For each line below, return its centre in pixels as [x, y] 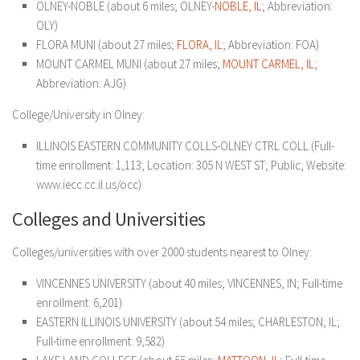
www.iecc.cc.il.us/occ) [89, 184]
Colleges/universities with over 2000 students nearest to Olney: [162, 252]
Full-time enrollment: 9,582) [100, 341]
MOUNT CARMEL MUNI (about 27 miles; [129, 64]
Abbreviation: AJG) [81, 83]
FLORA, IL [200, 45]
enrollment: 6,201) [79, 303]
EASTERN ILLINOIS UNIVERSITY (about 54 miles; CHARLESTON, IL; [188, 322]
